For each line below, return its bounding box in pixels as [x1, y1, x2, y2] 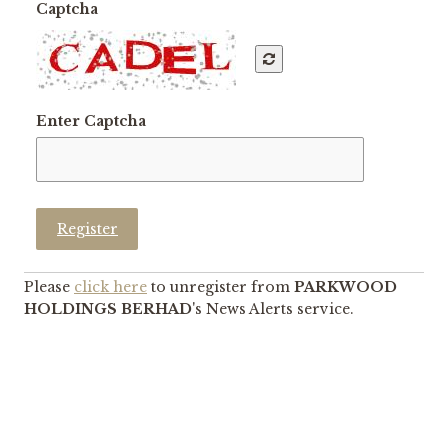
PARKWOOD [294, 277, 397, 296]
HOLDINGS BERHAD [24, 299, 192, 318]
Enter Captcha [36, 111, 146, 130]
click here [74, 277, 147, 296]
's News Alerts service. [192, 299, 354, 318]
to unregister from [147, 277, 294, 296]
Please [24, 277, 74, 296]
